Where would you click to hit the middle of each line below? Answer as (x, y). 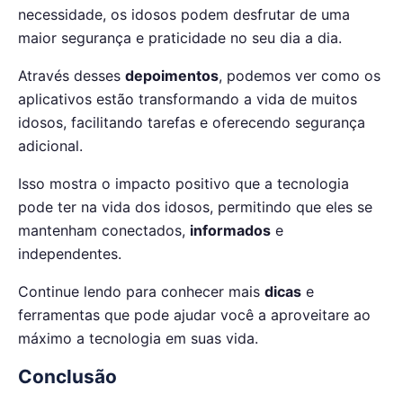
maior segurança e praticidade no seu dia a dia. (180, 37)
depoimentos (172, 75)
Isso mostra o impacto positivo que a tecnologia (184, 183)
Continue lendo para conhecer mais (141, 291)
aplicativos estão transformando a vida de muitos (188, 99)
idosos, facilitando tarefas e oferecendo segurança (192, 122)
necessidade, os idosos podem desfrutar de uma (184, 14)
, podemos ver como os (300, 75)
